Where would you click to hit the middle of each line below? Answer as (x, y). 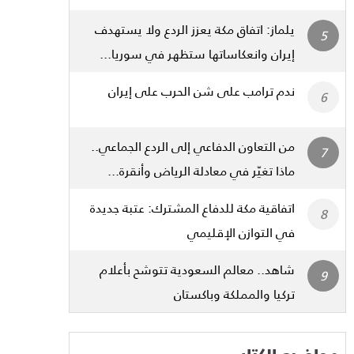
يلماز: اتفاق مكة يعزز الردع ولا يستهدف (195, 28)
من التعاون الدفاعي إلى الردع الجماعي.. (193, 145)
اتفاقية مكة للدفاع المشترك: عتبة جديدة (192, 207)
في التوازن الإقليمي (241, 232)
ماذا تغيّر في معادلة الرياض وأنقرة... (201, 170)
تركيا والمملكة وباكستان (234, 293)
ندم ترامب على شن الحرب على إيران (201, 90)
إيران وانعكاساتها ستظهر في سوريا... (197, 53)
